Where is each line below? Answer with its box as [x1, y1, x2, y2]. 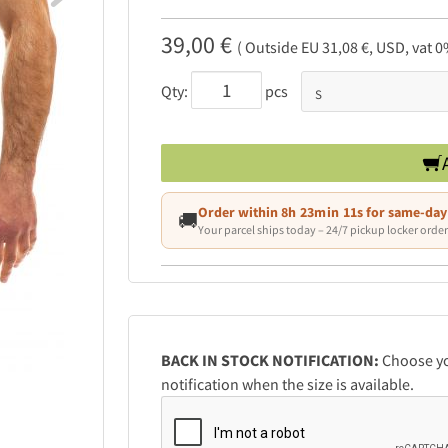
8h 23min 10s [281, 203, 364, 222]
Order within [198, 203, 281, 222]
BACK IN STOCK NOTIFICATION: [161, 350, 382, 371]
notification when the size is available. [161, 374, 414, 395]
